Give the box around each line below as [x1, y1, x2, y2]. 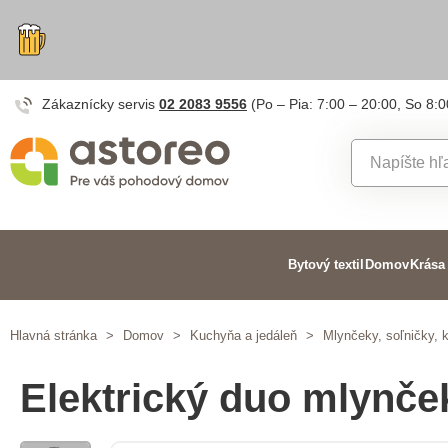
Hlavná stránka [10, 328, 97, 343]
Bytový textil [287, 257, 364, 272]
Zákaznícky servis [42, 96, 159, 112]
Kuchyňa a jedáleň [190, 328, 297, 343]
